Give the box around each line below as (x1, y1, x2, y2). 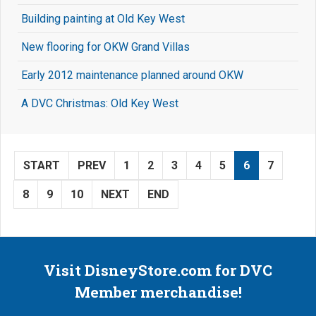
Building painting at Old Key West (21, 12, 185, 26)
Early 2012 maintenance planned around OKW (21, 68, 243, 83)
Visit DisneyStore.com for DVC (44, 260, 272, 281)
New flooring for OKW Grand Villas (21, 40, 190, 54)
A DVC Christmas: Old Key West (21, 97, 178, 111)
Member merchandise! (74, 282, 242, 303)
